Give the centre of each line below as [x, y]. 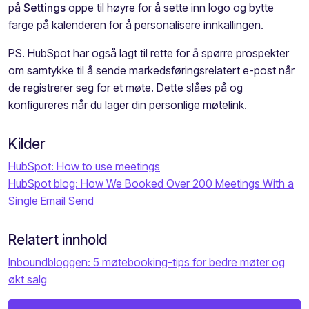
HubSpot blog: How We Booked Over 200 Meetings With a [151, 183]
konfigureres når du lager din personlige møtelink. [128, 104]
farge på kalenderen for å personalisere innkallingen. [136, 24]
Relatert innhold [58, 239]
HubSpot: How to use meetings [84, 166]
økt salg [28, 279]
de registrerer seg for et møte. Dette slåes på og [126, 87]
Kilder [27, 143]
